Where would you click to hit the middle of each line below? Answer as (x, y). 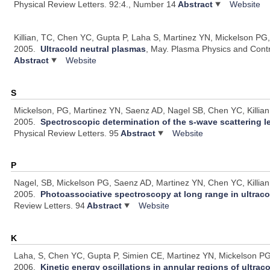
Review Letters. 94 (50, 206)
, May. (159, 49)
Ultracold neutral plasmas (93, 49)
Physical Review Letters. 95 (67, 133)
